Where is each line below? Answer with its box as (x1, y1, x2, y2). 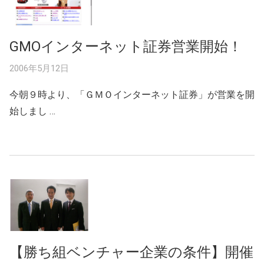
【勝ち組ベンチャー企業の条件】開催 (9, 243, 253, 260)
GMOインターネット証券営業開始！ (9, 38, 242, 55)
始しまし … (9, 105, 55, 117)
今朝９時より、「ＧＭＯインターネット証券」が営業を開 (9, 88, 255, 100)
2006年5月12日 (9, 62, 69, 74)
